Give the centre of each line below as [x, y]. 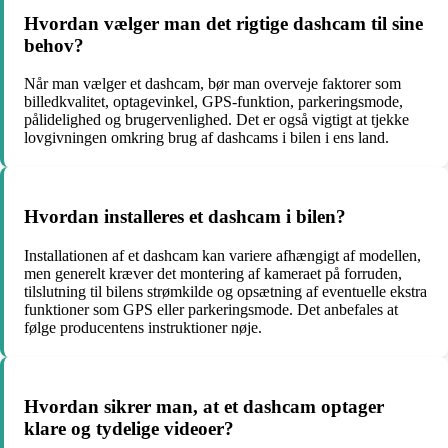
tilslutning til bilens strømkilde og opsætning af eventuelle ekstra [225, 291]
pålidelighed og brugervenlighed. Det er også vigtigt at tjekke [216, 120]
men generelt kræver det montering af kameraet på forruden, [213, 273]
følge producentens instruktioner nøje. [143, 327]
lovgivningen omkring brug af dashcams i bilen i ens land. [206, 138]
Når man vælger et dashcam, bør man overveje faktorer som [212, 84]
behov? [54, 45]
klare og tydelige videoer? [129, 428]
